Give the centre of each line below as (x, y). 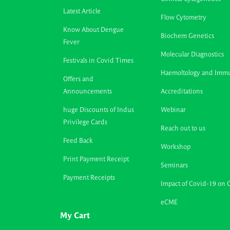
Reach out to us (183, 128)
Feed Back (78, 141)
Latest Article (82, 11)
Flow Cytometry (184, 17)
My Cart (75, 216)
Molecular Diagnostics (192, 54)
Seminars (174, 165)
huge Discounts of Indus (99, 110)
